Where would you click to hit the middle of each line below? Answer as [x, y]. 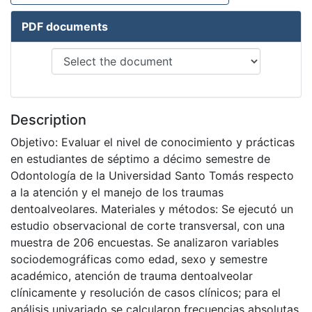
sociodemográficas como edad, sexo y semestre [139, 259]
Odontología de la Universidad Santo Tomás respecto [152, 176]
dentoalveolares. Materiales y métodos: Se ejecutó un [152, 209]
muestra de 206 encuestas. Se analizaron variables [145, 243]
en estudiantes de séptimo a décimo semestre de [140, 159]
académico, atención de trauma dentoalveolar [132, 276]
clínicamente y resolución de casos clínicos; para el [146, 293]
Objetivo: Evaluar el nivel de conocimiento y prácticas [153, 142]
